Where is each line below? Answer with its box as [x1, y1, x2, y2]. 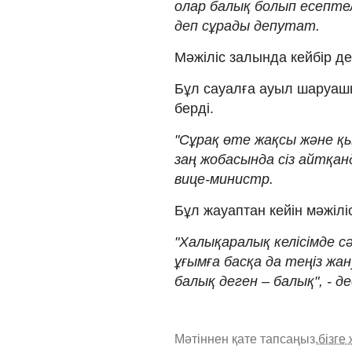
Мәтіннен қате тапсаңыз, [174, 332, 318, 346]
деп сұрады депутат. [174, 17, 320, 34]
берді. [174, 100, 214, 116]
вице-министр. [174, 170, 273, 187]
